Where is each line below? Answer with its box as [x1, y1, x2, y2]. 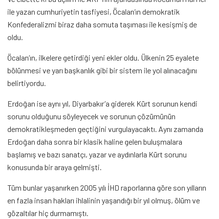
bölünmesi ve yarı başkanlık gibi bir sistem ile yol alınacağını [7, 66, 197, 75]
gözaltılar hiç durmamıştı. [7, 208, 88, 218]
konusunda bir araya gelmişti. [7, 162, 102, 172]
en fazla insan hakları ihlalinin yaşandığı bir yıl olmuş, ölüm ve [7, 196, 200, 205]
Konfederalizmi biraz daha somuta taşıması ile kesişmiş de [7, 20, 197, 29]
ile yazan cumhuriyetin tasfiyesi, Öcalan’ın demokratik [7, 7, 180, 17]
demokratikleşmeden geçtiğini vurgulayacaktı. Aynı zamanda [7, 124, 203, 134]
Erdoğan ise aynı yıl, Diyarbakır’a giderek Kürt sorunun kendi [7, 99, 197, 109]
